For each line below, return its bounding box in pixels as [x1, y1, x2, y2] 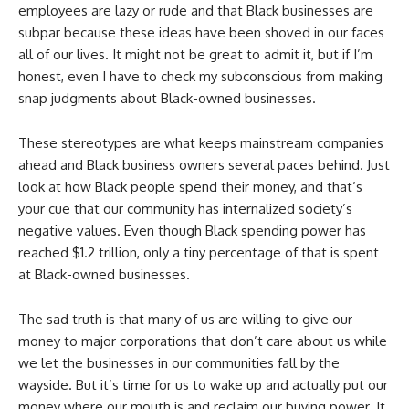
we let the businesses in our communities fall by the [18, 354, 340, 372]
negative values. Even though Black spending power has [18, 222, 366, 240]
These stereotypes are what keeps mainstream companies [18, 134, 383, 152]
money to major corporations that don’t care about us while [18, 332, 387, 351]
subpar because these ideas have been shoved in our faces [18, 24, 384, 42]
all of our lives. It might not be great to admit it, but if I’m [18, 46, 372, 64]
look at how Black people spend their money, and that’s [18, 178, 362, 196]
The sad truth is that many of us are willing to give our [18, 310, 352, 329]
